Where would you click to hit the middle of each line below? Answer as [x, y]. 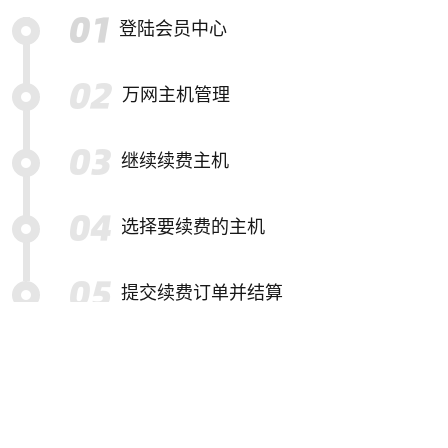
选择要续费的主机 [193, 227]
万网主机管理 [175, 95]
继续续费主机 [175, 161]
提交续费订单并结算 [202, 293]
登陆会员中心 [173, 29]
